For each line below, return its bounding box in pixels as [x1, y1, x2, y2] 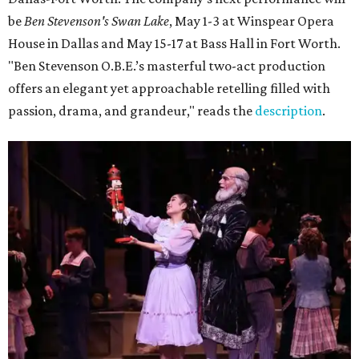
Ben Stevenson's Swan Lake [24, 13, 169, 30]
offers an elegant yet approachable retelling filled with [8, 80, 330, 97]
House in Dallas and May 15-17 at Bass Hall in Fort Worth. [8, 35, 341, 52]
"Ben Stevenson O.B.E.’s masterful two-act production [8, 58, 325, 75]
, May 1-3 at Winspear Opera [169, 13, 334, 30]
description [255, 103, 322, 119]
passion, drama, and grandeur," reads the [8, 103, 255, 119]
